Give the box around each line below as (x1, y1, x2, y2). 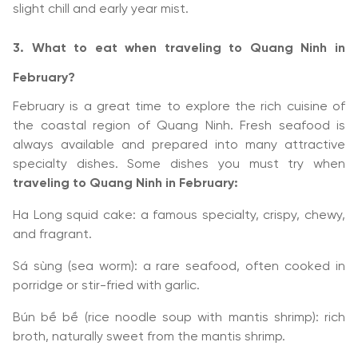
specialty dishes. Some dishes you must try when (13, 157, 345, 171)
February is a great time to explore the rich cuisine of (13, 100, 345, 113)
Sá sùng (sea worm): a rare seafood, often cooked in (13, 260, 345, 273)
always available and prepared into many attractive (13, 138, 345, 152)
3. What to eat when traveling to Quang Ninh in (13, 42, 345, 55)
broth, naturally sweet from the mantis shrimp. (13, 330, 285, 344)
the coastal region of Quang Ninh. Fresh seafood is (13, 119, 345, 133)
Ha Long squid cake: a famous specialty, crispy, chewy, (13, 209, 345, 222)
